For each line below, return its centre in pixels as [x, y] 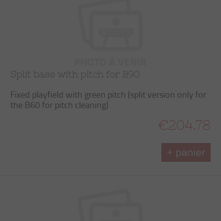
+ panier [186, 152]
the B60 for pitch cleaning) [59, 105]
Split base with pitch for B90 [75, 74]
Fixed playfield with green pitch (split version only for [108, 94]
